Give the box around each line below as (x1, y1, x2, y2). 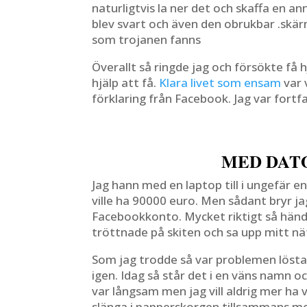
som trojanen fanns (92, 32, 201, 47)
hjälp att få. (92, 75, 160, 90)
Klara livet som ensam (159, 75, 282, 90)
